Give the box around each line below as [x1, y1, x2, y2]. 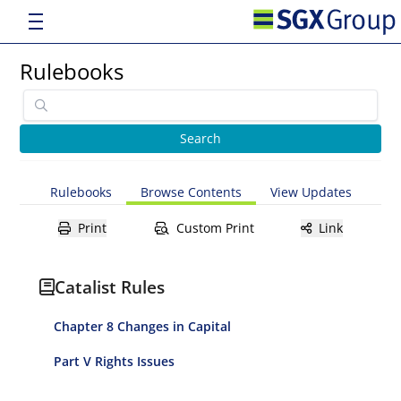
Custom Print [175, 219, 254, 236]
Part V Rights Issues [54, 353, 175, 370]
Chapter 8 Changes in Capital [54, 318, 232, 335]
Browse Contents [140, 183, 242, 200]
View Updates [269, 183, 352, 200]
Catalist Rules [55, 275, 166, 299]
